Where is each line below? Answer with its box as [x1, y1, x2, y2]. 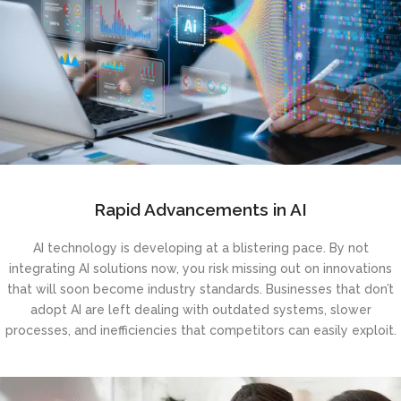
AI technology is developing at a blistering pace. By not [32, 240, 369, 255]
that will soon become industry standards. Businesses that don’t [7, 281, 394, 296]
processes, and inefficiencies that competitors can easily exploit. [4, 322, 397, 337]
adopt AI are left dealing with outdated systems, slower [30, 302, 371, 317]
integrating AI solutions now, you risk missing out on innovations [9, 260, 392, 276]
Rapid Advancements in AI [94, 199, 307, 219]
